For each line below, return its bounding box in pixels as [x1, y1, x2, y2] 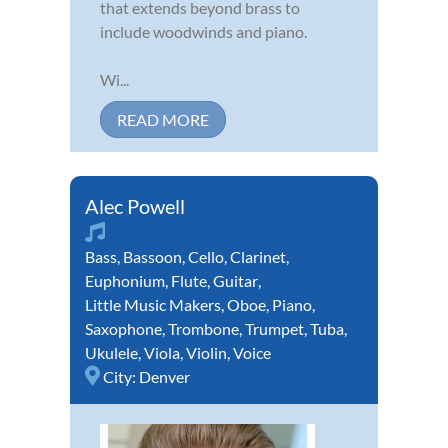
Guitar [213, 270, 258, 290]
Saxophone [85, 318, 162, 338]
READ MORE [117, 109, 209, 129]
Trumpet [245, 318, 304, 338]
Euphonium [85, 270, 165, 290]
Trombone [168, 318, 239, 338]
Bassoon [123, 246, 182, 266]
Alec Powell [85, 193, 185, 218]
